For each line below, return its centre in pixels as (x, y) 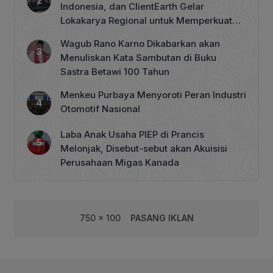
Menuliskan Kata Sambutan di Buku (138, 57)
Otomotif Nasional (100, 108)
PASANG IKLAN (162, 218)
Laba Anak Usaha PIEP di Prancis (132, 134)
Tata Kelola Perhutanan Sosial (126, 34)
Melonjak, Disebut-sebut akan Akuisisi (144, 148)
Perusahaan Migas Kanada (120, 162)
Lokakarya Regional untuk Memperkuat (146, 20)
